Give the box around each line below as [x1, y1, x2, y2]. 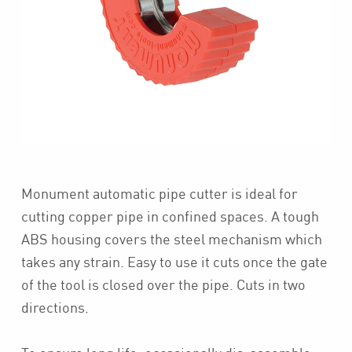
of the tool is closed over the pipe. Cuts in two [20, 276, 306, 294]
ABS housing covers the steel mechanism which [20, 230, 322, 248]
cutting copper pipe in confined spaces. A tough [20, 207, 319, 225]
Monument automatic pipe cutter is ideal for [20, 185, 298, 203]
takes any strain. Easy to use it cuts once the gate [20, 253, 328, 271]
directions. [20, 299, 89, 317]
